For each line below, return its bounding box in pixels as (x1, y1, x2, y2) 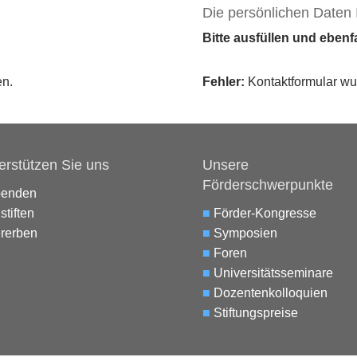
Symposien (213, 226, 277, 241)
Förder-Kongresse (213, 206, 316, 221)
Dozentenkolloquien (213, 286, 328, 300)
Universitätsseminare (213, 266, 333, 280)
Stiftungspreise (213, 306, 298, 320)
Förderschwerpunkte (202, 177, 333, 194)
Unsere (202, 157, 249, 174)
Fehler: (202, 74, 245, 88)
